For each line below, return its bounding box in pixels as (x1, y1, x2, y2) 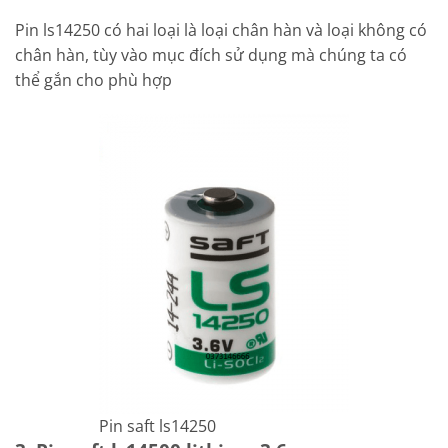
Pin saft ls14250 (99, 414, 216, 437)
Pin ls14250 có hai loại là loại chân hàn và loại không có (15, 19, 427, 42)
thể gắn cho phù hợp (15, 69, 172, 92)
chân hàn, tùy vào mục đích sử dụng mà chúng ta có (15, 44, 407, 67)
